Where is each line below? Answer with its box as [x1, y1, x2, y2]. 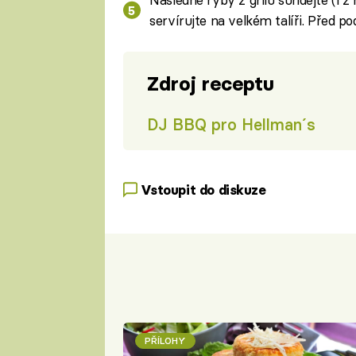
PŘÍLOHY [144, 334, 186, 346]
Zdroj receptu [146, 72, 274, 97]
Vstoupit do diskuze [140, 181, 266, 198]
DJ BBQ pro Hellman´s [146, 114, 315, 134]
